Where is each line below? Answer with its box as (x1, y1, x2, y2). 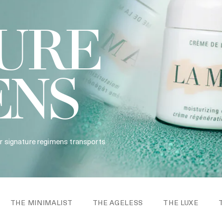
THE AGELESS (92, 197, 144, 208)
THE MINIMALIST (10, 197, 73, 208)
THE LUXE (163, 197, 199, 208)
